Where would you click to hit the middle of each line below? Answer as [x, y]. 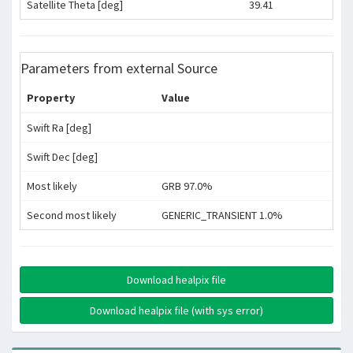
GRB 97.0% [187, 186]
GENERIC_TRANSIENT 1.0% [222, 215]
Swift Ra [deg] [59, 128]
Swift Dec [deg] [62, 157]
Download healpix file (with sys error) [176, 310]
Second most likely [72, 215]
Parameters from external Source [119, 68]
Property [51, 98]
